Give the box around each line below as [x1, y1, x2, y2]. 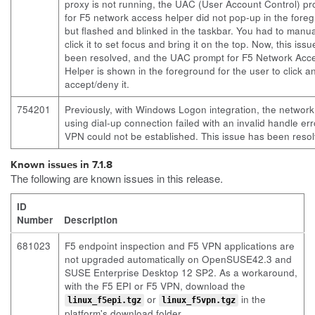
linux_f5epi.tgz [67, 295, 141, 305]
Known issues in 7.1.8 [11, 160, 112, 170]
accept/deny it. [65, 77, 129, 91]
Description [64, 213, 117, 226]
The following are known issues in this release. [11, 171, 223, 186]
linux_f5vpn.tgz [162, 295, 236, 305]
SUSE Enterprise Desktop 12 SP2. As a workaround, [65, 266, 297, 279]
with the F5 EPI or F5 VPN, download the [65, 279, 245, 292]
